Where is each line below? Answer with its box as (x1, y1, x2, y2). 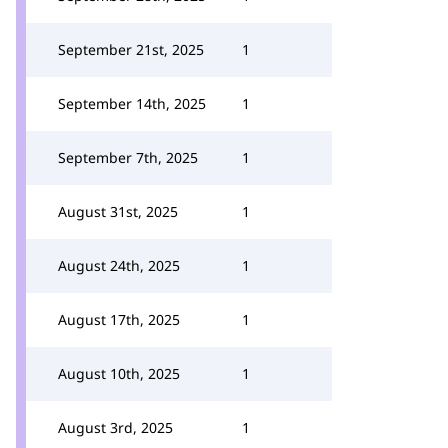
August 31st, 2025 (58, 202, 178, 221)
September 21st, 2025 (58, 40, 204, 59)
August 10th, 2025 (58, 364, 180, 383)
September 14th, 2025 (58, 94, 206, 113)
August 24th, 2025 (58, 256, 180, 275)
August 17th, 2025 (58, 310, 180, 329)
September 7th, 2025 (58, 148, 198, 167)
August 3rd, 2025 (58, 418, 173, 437)
